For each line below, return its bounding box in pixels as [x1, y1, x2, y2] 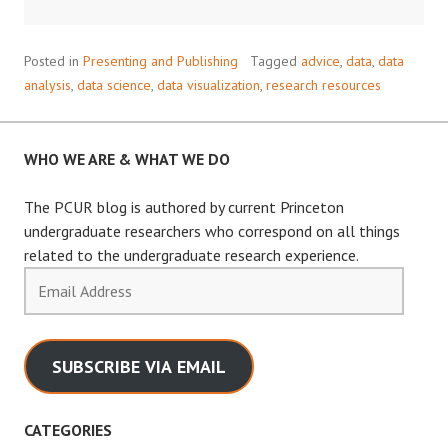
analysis [24, 75, 71, 94]
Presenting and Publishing [83, 51, 238, 70]
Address [23, 291, 75, 312]
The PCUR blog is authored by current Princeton [24, 196, 344, 217]
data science [77, 75, 151, 94]
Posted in [24, 51, 83, 70]
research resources [266, 75, 381, 94]
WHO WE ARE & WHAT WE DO [24, 148, 230, 169]
